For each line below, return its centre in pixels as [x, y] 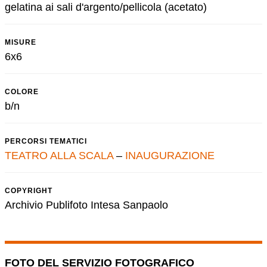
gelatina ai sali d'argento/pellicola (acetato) [106, 7]
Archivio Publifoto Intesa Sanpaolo [86, 205]
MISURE [21, 42]
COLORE [22, 92]
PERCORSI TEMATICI [46, 141]
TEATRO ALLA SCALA [59, 156]
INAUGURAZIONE [170, 156]
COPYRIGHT [29, 191]
